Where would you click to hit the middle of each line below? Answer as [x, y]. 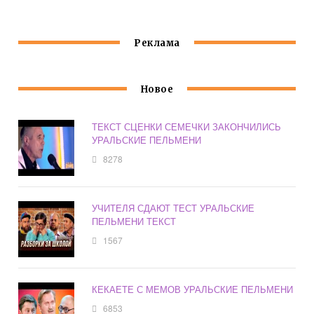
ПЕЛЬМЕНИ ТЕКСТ [134, 221]
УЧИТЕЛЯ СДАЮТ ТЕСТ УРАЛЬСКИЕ [173, 208]
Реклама [157, 43]
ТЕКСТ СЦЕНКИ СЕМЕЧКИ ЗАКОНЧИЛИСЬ [187, 127]
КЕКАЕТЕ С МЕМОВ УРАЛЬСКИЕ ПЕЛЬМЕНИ [193, 289]
